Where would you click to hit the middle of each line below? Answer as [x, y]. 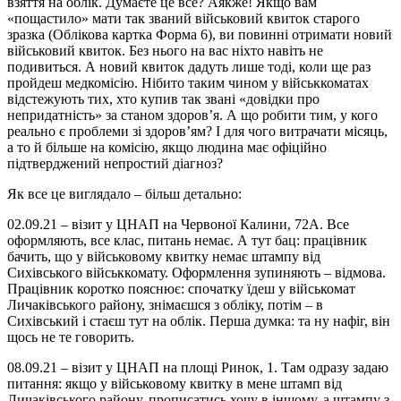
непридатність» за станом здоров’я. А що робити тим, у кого [192, 115]
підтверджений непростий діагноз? [115, 163]
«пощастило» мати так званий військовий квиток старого [183, 18]
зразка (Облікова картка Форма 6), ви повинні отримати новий [200, 34]
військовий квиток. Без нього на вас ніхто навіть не [165, 50]
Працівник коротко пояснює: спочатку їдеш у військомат [181, 288]
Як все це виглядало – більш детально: [124, 193]
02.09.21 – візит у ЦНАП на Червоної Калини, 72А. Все [178, 224]
